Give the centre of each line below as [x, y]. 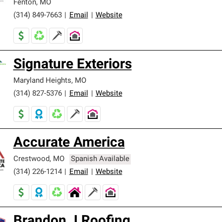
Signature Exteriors [72, 65]
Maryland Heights [42, 81]
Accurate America [69, 143]
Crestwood [31, 159]
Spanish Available [100, 159]
